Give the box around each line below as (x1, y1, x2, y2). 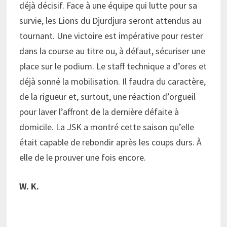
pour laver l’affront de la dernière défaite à (19, 106, 179, 118)
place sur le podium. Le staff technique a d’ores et (19, 60, 207, 72)
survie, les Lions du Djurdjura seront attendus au (19, 15, 201, 27)
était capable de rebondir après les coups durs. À (19, 136, 202, 148)
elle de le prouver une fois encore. (19, 152, 146, 164)
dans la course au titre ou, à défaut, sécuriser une (19, 45, 205, 57)
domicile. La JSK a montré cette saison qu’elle (19, 121, 194, 133)
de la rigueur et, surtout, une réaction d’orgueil (19, 91, 196, 103)
